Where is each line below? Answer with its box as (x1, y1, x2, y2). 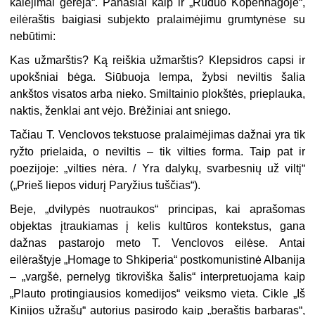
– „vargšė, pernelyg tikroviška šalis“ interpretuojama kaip (10, 271, 305, 283)
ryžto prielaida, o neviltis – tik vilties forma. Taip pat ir (10, 146, 305, 158)
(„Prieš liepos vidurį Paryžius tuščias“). (10, 179, 201, 192)
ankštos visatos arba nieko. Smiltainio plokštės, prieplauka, (10, 88, 305, 101)
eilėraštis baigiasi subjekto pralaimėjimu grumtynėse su (10, 13, 305, 26)
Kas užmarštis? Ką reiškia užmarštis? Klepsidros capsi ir (10, 54, 305, 67)
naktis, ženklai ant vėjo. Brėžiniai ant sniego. (10, 105, 231, 117)
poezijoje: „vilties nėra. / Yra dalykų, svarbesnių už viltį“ (10, 162, 305, 175)
